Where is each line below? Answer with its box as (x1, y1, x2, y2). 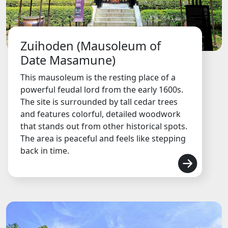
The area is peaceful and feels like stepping (20, 133, 186, 145)
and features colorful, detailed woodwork (20, 108, 181, 120)
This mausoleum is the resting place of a (20, 72, 176, 83)
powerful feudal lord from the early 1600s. (20, 84, 183, 96)
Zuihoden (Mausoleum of (20, 38, 161, 54)
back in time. (20, 145, 69, 157)
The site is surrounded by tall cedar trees (20, 96, 178, 108)
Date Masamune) (20, 52, 116, 69)
